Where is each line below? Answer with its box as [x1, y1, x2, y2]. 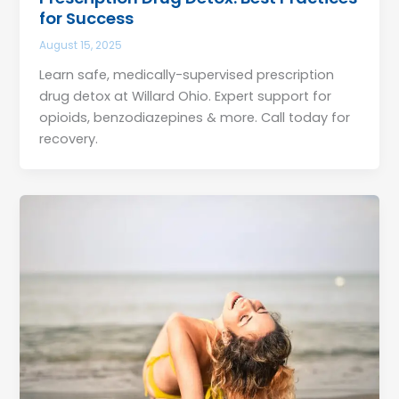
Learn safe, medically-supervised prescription [39, 66, 335, 85]
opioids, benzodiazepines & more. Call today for [39, 109, 351, 127]
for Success [39, 7, 134, 30]
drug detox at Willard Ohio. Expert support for [39, 87, 332, 106]
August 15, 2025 [39, 38, 123, 53]
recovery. [39, 130, 99, 149]
